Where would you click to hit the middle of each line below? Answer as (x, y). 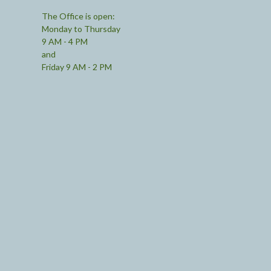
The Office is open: (78, 16)
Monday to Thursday (81, 28)
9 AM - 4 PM (64, 41)
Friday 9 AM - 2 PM (77, 67)
